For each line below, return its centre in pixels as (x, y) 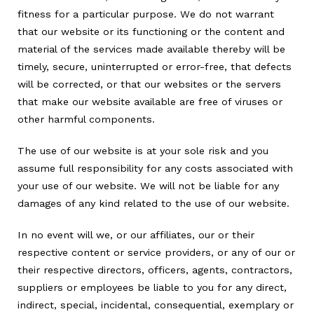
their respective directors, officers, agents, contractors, (155, 270)
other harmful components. (86, 119)
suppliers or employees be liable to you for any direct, (152, 288)
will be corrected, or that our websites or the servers (149, 84)
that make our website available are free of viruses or (150, 101)
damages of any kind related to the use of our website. (153, 204)
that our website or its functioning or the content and (151, 31)
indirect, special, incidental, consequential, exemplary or (156, 305)
